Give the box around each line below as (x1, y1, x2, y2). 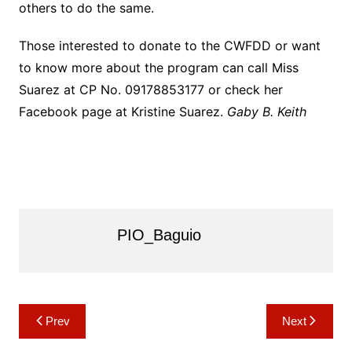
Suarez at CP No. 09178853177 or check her (18, 82, 283, 97)
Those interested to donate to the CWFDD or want (18, 38, 321, 53)
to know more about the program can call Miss (18, 60, 299, 75)
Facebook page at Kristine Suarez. (18, 104, 227, 119)
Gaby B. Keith (226, 104, 306, 119)
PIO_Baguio (116, 226, 201, 244)
